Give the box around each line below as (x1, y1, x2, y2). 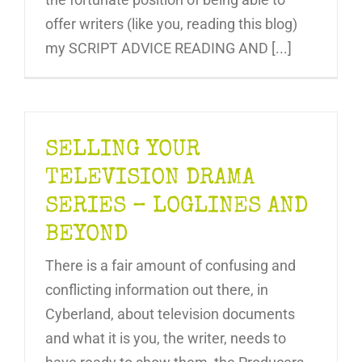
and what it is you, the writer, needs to (45, 329, 286, 347)
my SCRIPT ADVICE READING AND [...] (45, 39, 292, 57)
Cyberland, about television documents (45, 305, 295, 322)
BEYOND (45, 223, 128, 246)
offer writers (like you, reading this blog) (45, 15, 297, 32)
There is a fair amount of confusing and (45, 256, 296, 274)
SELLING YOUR (45, 138, 200, 162)
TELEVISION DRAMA (45, 166, 255, 190)
